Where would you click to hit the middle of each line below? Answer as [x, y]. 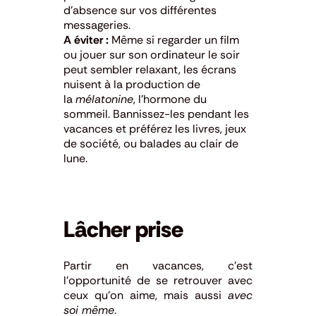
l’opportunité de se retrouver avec [158, 280]
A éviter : [86, 39]
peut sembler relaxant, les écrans [150, 69]
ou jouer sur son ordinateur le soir [152, 54]
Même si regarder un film [174, 39]
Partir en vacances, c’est [158, 265]
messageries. [97, 25]
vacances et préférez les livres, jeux [155, 128]
